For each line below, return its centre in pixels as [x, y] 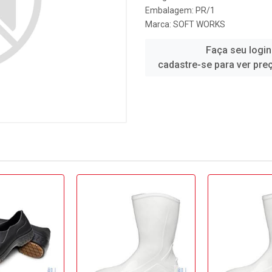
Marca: [159, 24]
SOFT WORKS [199, 24]
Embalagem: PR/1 [180, 10]
